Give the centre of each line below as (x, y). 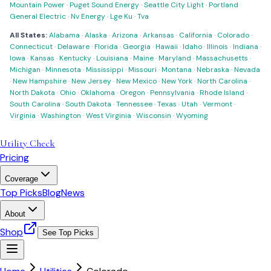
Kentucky (75, 58)
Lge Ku (121, 16)
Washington (61, 116)
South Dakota (88, 104)
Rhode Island (222, 93)
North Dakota (32, 93)
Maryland (175, 58)
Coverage (21, 179)
